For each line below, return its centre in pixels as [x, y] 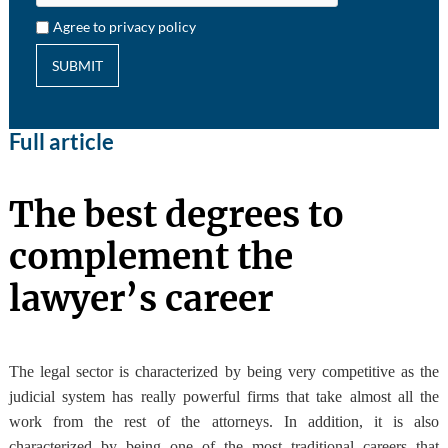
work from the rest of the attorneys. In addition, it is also [224, 422]
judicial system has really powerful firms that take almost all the [224, 397]
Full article [61, 142]
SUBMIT [77, 66]
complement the [150, 257]
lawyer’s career [140, 299]
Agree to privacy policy [125, 27]
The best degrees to [176, 215]
